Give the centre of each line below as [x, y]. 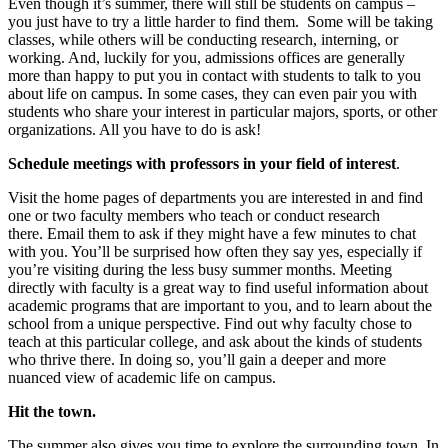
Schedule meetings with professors [123, 164]
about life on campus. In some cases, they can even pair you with [212, 94]
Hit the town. [52, 412]
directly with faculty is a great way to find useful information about [218, 288]
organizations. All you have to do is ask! [134, 130]
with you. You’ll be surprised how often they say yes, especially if [215, 252]
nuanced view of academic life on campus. [142, 378]
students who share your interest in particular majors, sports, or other [222, 112]
